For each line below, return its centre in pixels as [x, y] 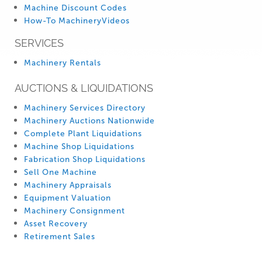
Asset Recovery [56, 224]
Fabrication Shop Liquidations [85, 159]
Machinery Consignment [75, 211]
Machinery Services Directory [85, 108]
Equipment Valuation [68, 198]
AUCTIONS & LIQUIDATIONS [84, 88]
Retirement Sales [60, 237]
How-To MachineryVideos [77, 21]
